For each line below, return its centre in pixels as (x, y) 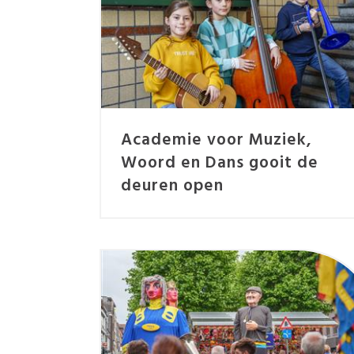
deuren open (173, 186)
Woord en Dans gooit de (220, 163)
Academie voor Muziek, (217, 140)
